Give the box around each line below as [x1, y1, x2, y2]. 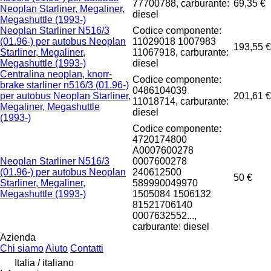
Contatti [70, 243, 103, 253]
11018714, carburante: [132, 96, 229, 106]
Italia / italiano [15, 257, 74, 268]
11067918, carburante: [132, 47, 229, 57]
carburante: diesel [132, 221, 209, 232]
